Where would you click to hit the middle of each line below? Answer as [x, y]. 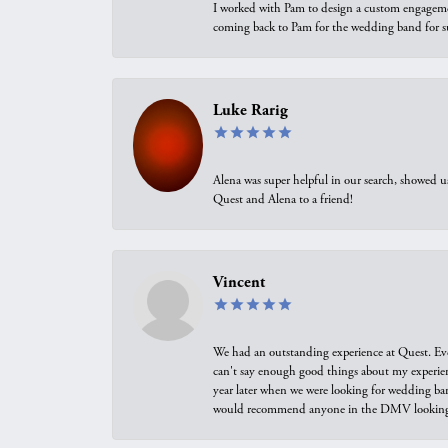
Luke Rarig [250, 110]
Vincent [239, 282]
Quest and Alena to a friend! [283, 199]
